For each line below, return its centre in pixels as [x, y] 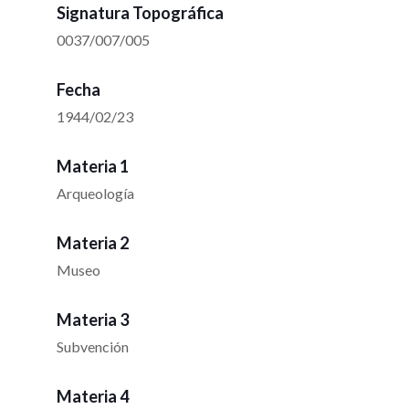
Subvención [93, 347]
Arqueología [95, 194]
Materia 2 [93, 243]
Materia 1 [93, 167]
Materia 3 [93, 320]
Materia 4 [93, 397]
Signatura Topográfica [140, 13]
